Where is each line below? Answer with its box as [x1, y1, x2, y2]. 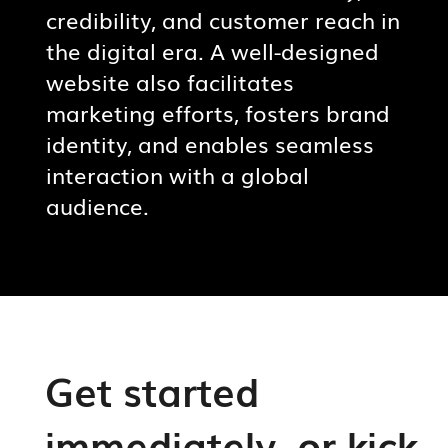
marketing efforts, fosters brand [45, 96, 390, 130]
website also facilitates [45, 65, 294, 99]
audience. [45, 189, 149, 223]
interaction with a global [45, 158, 309, 192]
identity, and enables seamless [45, 127, 374, 161]
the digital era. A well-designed [45, 34, 379, 68]
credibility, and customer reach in [45, 3, 400, 37]
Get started [44, 361, 259, 420]
